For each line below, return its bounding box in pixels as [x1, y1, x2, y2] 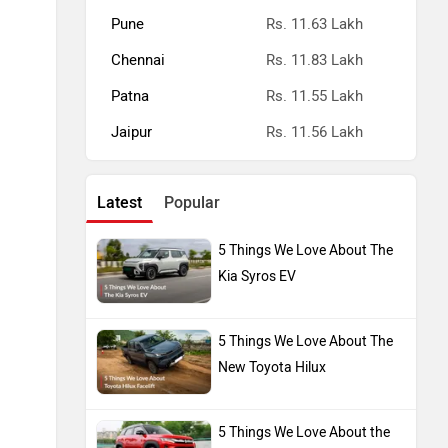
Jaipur [111, 122, 152, 141]
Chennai [111, 50, 165, 69]
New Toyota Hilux [218, 358, 326, 376]
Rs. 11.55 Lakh [266, 86, 363, 105]
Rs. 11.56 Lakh [266, 122, 363, 141]
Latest [97, 192, 142, 212]
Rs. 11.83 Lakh [266, 50, 363, 69]
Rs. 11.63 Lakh [266, 14, 363, 33]
